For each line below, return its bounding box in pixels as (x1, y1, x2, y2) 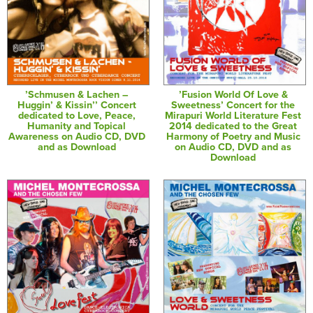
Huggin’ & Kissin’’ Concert (17, 99, 136, 111)
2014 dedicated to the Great (169, 119, 298, 132)
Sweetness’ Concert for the (171, 99, 296, 111)
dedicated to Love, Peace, (17, 109, 136, 122)
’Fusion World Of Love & (178, 88, 288, 101)
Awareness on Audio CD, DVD (8, 130, 145, 143)
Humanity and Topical (27, 119, 126, 132)
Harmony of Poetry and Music (166, 130, 300, 143)
